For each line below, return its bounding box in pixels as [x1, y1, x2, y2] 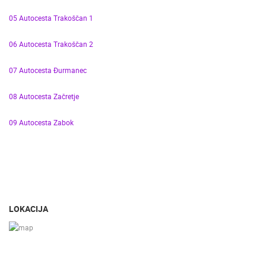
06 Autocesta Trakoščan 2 [9, 39, 93, 49]
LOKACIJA [9, 203, 48, 214]
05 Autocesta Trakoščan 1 [9, 13, 93, 23]
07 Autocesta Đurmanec [9, 65, 87, 75]
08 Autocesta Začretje [9, 91, 79, 101]
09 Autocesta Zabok [9, 118, 74, 127]
